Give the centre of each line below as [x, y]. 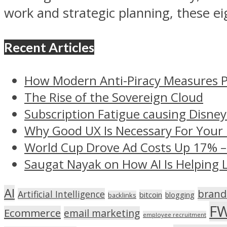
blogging [180, 195]
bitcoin [151, 194]
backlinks [122, 195]
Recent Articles [49, 47]
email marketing [102, 213]
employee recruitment [175, 214]
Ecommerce [32, 213]
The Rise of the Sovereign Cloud [114, 97]
